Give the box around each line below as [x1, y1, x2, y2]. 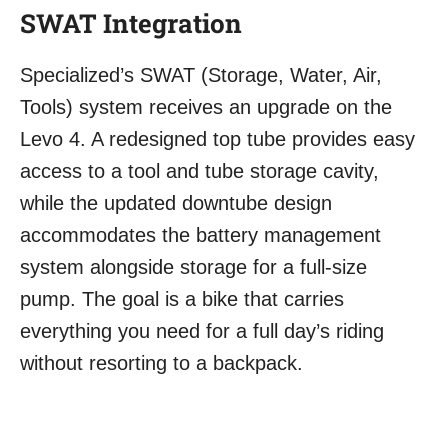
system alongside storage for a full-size [20, 256, 367, 279]
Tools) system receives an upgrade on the [20, 96, 392, 119]
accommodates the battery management [20, 224, 381, 247]
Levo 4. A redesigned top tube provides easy [20, 128, 415, 151]
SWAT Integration [20, 6, 242, 41]
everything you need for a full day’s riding [20, 320, 384, 343]
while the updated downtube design [20, 192, 332, 215]
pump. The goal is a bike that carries [20, 288, 344, 311]
